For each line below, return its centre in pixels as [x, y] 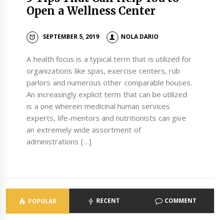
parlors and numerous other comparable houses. [109, 82]
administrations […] [59, 141]
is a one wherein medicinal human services [98, 106]
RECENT [108, 200]
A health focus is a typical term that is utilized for [109, 59]
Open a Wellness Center [91, 11]
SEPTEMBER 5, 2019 [71, 37]
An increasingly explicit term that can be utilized [107, 94]
